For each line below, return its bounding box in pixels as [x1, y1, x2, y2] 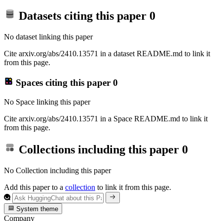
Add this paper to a [4, 183, 65, 192]
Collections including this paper [16, 143, 182, 156]
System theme [14, 205, 59, 213]
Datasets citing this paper [16, 9, 149, 23]
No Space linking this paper [4, 97, 90, 106]
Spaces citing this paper [13, 77, 113, 88]
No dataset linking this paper [4, 33, 93, 41]
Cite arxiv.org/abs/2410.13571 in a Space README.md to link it [4, 114, 208, 123]
